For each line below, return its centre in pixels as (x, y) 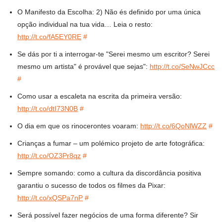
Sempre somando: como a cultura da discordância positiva (109, 173)
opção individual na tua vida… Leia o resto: (85, 25)
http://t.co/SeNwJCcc (182, 67)
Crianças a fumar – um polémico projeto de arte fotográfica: (111, 143)
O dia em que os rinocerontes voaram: (79, 126)
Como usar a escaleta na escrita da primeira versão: (100, 96)
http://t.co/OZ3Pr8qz (49, 156)
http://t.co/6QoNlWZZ (173, 126)
